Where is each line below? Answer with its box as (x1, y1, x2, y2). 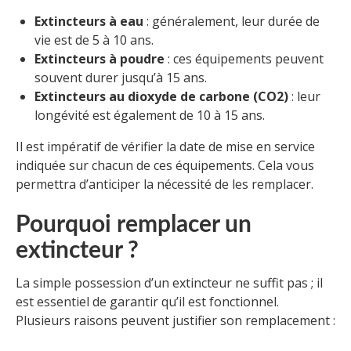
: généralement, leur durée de (143, 13, 320, 31)
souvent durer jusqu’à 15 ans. (34, 69, 207, 87)
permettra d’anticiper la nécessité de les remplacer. (16, 175, 313, 194)
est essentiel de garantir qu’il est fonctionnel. (16, 293, 279, 311)
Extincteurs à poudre (34, 50, 165, 68)
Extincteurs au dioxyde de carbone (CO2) (34, 88, 288, 106)
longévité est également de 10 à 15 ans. (34, 107, 265, 125)
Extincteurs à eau (34, 13, 143, 31)
